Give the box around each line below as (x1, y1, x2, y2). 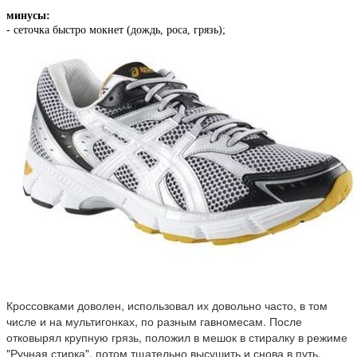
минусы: (6, 10, 50, 22)
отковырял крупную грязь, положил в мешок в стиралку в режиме (6, 329, 347, 346)
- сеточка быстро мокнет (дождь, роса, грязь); (6, 24, 226, 37)
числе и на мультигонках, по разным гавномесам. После (6, 313, 302, 330)
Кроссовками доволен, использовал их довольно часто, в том (6, 297, 328, 314)
